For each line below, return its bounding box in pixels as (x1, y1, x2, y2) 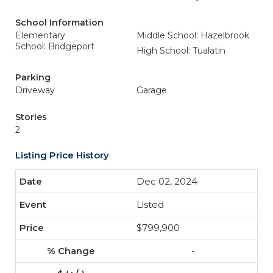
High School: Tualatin (136, 45, 225, 56)
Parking (15, 72, 51, 83)
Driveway (15, 85, 55, 96)
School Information (15, 17, 104, 28)
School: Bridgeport (15, 41, 94, 52)
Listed (136, 199, 164, 210)
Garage (136, 85, 167, 96)
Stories (15, 112, 47, 122)
